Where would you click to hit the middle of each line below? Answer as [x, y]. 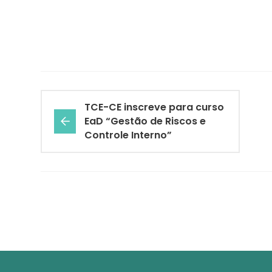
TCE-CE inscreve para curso [154, 107]
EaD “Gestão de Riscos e [145, 121]
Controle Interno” [128, 135]
